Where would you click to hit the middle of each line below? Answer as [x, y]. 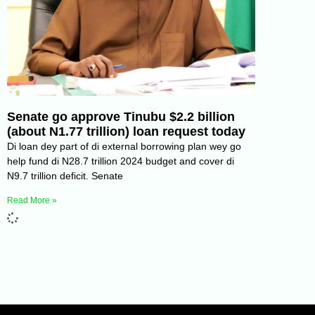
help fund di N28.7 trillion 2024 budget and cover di [121, 161]
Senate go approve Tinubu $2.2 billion [121, 117]
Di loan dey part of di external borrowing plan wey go [124, 147]
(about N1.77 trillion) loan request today [126, 132]
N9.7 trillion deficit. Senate [65, 176]
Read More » [32, 201]
